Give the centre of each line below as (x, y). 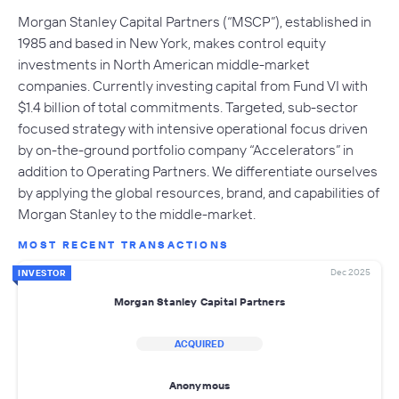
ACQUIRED (199, 343)
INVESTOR (42, 273)
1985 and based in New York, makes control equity (172, 42)
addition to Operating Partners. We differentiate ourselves (198, 171)
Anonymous (199, 386)
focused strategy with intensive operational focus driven (193, 128)
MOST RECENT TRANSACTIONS (124, 244)
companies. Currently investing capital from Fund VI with (193, 85)
